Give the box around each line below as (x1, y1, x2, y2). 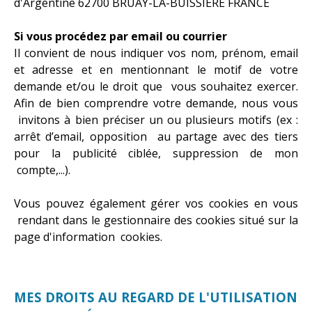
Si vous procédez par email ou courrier (14, 28, 227, 44)
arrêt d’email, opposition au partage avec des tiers (14, 128, 298, 144)
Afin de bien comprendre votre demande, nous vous (14, 95, 298, 111)
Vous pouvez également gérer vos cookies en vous (14, 195, 298, 211)
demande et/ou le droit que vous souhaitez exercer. (14, 78, 298, 94)
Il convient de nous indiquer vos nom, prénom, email (14, 45, 298, 61)
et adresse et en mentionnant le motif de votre (14, 61, 298, 77)
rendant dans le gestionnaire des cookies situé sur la (14, 212, 298, 228)
